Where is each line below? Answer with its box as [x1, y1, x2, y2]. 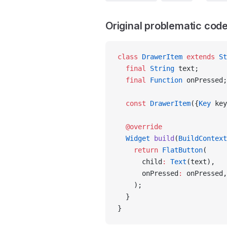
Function [146, 76, 182, 84]
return [118, 146, 158, 154]
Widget [118, 134, 150, 142]
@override [118, 123, 162, 131]
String [146, 64, 174, 72]
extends [182, 53, 215, 61]
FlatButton [158, 146, 203, 154]
